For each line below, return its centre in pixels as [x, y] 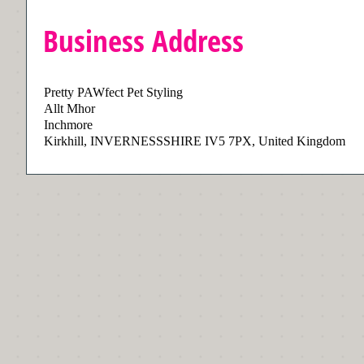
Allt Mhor [69, 108]
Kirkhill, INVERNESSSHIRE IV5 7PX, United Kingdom [195, 141]
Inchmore [68, 125]
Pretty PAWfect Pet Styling [113, 92]
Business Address [143, 40]
